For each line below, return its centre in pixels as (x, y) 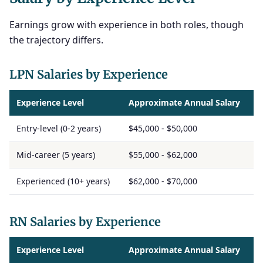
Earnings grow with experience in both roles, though (127, 25)
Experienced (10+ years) (63, 181)
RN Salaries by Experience (85, 222)
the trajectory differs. (56, 40)
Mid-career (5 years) (56, 155)
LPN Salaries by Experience (89, 74)
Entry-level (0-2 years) (59, 128)
